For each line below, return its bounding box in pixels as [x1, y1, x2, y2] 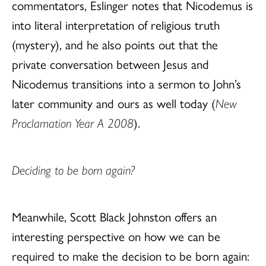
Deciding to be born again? [12, 160, 135, 178]
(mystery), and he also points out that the [12, 34, 218, 53]
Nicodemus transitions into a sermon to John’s [12, 74, 241, 92]
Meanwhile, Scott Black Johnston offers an [12, 207, 217, 225]
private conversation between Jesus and [12, 54, 209, 72]
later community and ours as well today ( [12, 93, 216, 112]
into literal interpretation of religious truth [12, 15, 220, 33]
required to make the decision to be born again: [12, 246, 249, 264]
